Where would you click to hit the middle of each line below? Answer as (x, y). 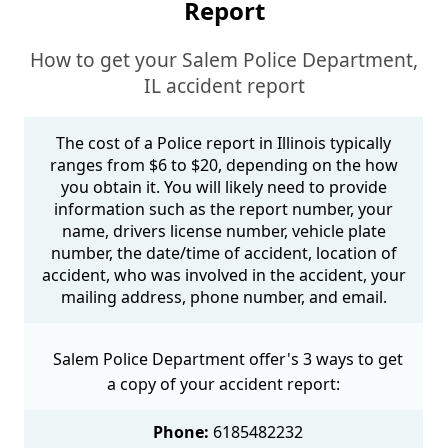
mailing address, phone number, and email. (223, 297)
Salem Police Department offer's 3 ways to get (227, 359)
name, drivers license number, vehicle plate (223, 231)
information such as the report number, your (224, 209)
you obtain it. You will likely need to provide (223, 187)
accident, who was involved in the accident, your (223, 275)
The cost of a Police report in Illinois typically (224, 143)
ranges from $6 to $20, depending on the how (223, 165)
